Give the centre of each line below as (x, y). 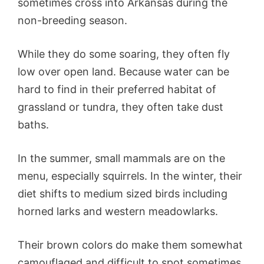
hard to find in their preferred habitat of (117, 90)
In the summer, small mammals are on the (121, 159)
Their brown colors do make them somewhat (130, 245)
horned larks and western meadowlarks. (119, 212)
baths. (35, 125)
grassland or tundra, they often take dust (121, 107)
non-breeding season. (72, 21)
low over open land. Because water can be (123, 72)
